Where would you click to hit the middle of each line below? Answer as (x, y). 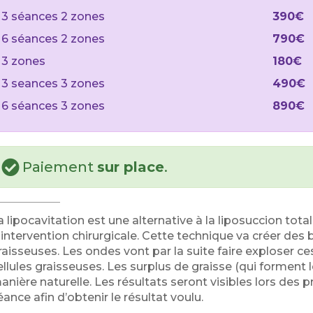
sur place (131, 167)
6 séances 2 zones (53, 39)
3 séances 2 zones (53, 16)
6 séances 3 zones (53, 106)
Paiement (60, 167)
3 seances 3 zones (53, 83)
